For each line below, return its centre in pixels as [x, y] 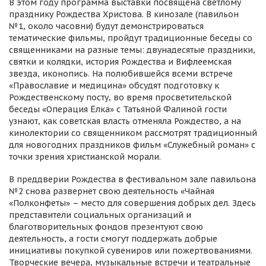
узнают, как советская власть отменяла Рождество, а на [125, 121]
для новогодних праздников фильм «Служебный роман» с [132, 145]
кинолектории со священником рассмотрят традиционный [133, 133]
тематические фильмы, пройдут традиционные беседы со [131, 38]
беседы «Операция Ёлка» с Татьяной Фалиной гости [118, 109]
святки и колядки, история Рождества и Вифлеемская [120, 62]
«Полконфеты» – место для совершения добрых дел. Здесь [132, 203]
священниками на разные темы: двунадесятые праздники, [132, 50]
